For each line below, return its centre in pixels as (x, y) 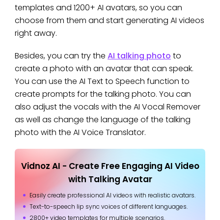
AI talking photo (139, 56)
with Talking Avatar (110, 179)
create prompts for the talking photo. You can (103, 94)
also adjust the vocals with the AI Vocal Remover (108, 107)
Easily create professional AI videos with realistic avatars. (112, 195)
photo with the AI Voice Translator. (80, 133)
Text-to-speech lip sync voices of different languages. (109, 207)
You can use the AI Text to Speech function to (102, 82)
